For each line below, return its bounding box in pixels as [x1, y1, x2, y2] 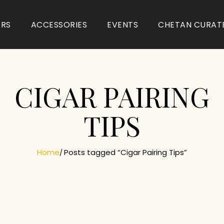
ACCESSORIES [30, 18, 87, 30]
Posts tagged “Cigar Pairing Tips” [63, 147, 187, 158]
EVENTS [107, 18, 138, 30]
